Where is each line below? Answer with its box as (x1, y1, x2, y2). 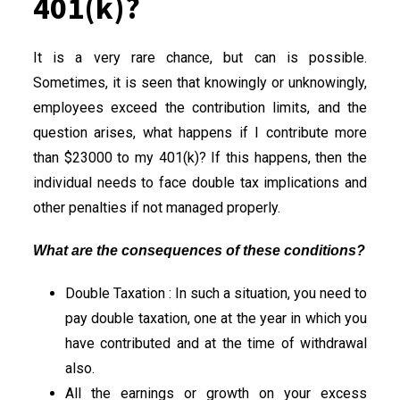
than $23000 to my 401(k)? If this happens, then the (33, 148, 367, 166)
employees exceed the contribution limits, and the (33, 98, 367, 116)
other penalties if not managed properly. (33, 198, 280, 216)
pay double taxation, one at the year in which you (65, 309, 367, 327)
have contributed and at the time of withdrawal (65, 334, 367, 352)
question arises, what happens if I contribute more (33, 123, 367, 141)
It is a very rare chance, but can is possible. (33, 48, 367, 66)
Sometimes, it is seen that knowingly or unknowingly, (33, 73, 367, 91)
